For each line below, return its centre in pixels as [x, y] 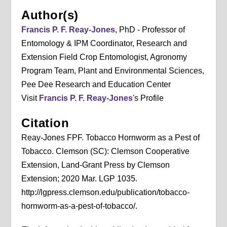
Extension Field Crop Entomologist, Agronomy [104, 57]
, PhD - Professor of [150, 30]
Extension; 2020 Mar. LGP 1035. [80, 179]
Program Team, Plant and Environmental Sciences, [113, 71]
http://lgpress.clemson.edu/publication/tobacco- [106, 193]
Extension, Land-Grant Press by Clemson [96, 165]
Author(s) [50, 15]
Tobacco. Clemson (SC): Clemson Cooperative [106, 152]
